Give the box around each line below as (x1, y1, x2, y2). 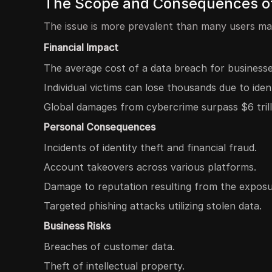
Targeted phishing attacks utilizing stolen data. (44, 200, 262, 212)
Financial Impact (44, 41, 118, 53)
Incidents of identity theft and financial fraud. (44, 141, 257, 154)
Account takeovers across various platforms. (44, 161, 256, 173)
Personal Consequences (44, 121, 155, 133)
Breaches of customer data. (44, 240, 175, 253)
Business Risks (44, 220, 110, 232)
